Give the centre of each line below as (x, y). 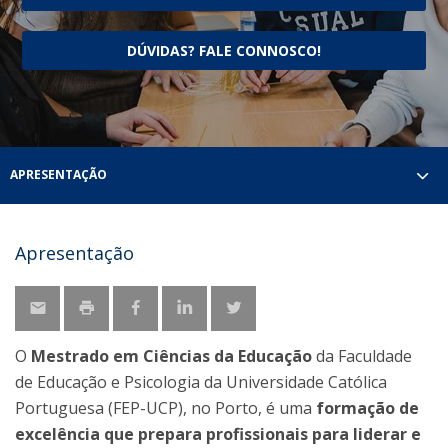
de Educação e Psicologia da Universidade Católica (201, 382)
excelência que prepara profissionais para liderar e (218, 434)
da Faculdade (362, 356)
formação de (367, 408)
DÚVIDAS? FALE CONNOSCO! (224, 50)
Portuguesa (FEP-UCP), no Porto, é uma (165, 408)
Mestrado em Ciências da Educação (171, 356)
